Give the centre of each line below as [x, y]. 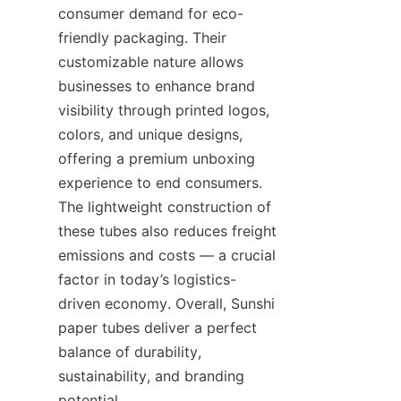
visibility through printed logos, [164, 110]
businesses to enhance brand [157, 85]
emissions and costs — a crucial [167, 255]
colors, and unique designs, [150, 134]
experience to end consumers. [160, 182]
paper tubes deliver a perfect [158, 327]
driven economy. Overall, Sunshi [166, 303]
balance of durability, [130, 351]
